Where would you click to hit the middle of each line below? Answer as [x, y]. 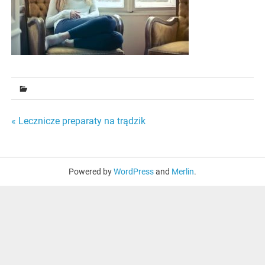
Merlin [183, 171]
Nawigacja [50, 125]
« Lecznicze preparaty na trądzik [79, 121]
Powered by [91, 171]
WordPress [134, 171]
